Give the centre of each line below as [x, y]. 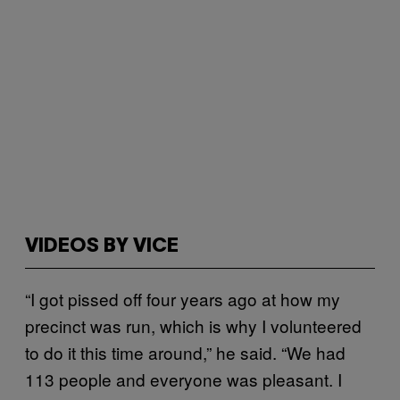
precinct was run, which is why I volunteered [193, 325]
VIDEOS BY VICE [102, 246]
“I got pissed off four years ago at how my [183, 299]
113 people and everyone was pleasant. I [183, 379]
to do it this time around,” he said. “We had [185, 352]
